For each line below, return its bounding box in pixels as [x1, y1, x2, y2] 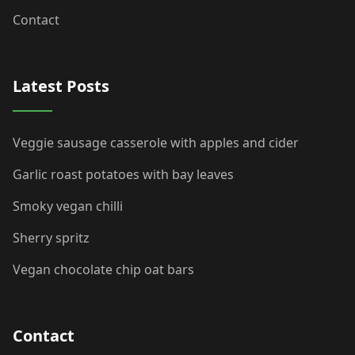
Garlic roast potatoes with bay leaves [13, 165, 234, 183]
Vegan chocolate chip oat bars [13, 260, 194, 278]
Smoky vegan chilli [13, 197, 123, 215]
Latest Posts [13, 74, 109, 97]
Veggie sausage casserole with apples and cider [13, 133, 299, 151]
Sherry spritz [13, 228, 90, 246]
